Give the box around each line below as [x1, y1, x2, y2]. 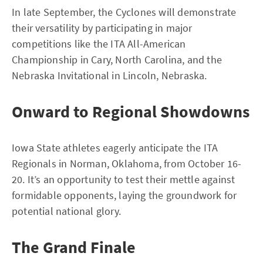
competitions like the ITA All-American [12, 37, 186, 50]
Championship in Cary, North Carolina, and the [12, 53, 222, 66]
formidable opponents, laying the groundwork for [12, 188, 237, 202]
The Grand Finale [12, 237, 136, 258]
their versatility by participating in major [12, 21, 193, 35]
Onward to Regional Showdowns [12, 101, 249, 122]
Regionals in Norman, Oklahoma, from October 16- [12, 157, 242, 170]
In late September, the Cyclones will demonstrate [12, 5, 237, 19]
